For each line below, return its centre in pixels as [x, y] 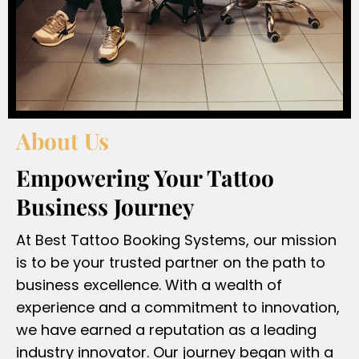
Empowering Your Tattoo [145, 177]
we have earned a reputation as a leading [166, 329]
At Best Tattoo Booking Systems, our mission [176, 240]
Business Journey [105, 206]
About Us [63, 140]
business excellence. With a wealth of [149, 284]
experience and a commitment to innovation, [178, 307]
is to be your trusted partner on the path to [171, 262]
